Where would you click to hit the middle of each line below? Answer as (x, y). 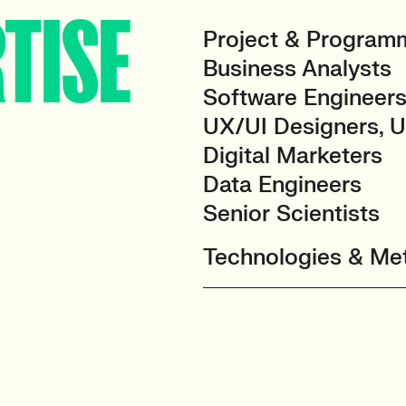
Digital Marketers (293, 156)
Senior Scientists (291, 214)
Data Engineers (282, 185)
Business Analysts (297, 69)
